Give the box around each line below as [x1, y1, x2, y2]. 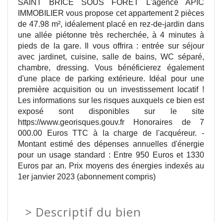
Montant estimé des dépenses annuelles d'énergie [18, 139, 204, 148]
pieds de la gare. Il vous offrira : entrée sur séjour [18, 41, 204, 50]
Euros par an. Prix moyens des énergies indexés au [18, 161, 204, 170]
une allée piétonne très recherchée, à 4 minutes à [18, 30, 204, 39]
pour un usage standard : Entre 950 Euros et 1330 [18, 150, 204, 159]
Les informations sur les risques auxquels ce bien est [18, 96, 204, 105]
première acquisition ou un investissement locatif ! [18, 85, 204, 94]
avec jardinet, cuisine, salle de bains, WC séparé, [18, 52, 204, 61]
